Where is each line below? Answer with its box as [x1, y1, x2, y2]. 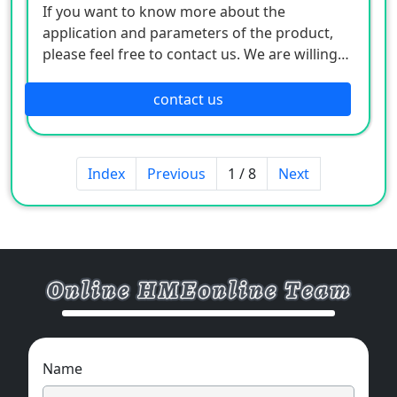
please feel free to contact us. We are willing [43, 43, 338, 64]
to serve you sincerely [43, 65, 188, 85]
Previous [147, 163, 206, 183]
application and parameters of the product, [43, 22, 333, 43]
